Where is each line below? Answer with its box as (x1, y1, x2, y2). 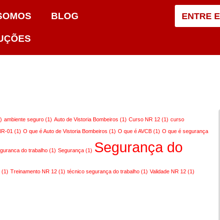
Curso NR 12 (129, 116, 161, 122)
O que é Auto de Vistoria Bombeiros (23, 128, 108, 134)
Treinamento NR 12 (10, 168, 57, 174)
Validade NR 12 (150, 168, 187, 174)
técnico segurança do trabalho (67, 168, 140, 174)
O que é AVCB (118, 128, 152, 134)
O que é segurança (162, 128, 209, 134)
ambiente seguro (4, 116, 44, 122)
